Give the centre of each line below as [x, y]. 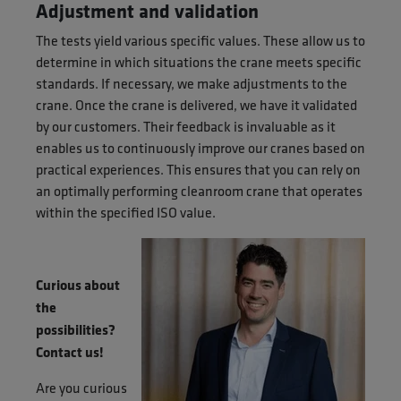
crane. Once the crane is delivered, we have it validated [196, 105]
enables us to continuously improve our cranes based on [200, 148]
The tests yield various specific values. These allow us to [200, 40]
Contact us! [70, 351]
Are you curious [81, 388]
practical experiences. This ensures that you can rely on [198, 169]
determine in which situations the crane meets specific [199, 62]
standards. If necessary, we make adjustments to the [192, 83]
